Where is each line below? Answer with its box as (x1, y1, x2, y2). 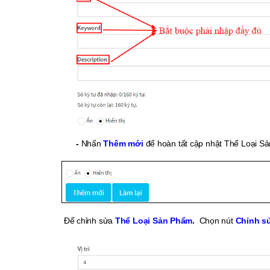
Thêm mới (103, 139, 146, 149)
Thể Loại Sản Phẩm (115, 216, 193, 226)
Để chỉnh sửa (61, 216, 115, 226)
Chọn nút (196, 216, 233, 226)
